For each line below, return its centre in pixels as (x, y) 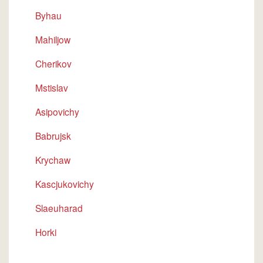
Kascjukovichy (65, 184)
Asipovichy (57, 112)
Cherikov (53, 63)
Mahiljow (53, 39)
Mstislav (52, 87)
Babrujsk (53, 136)
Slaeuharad (59, 208)
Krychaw (53, 160)
